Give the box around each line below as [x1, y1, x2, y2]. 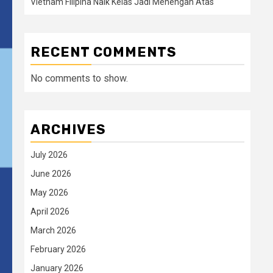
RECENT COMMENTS [30, 44, 177, 60]
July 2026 [30, 150, 68, 160]
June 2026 [30, 169, 71, 179]
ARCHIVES [30, 121, 106, 138]
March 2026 [30, 225, 76, 235]
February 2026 [30, 244, 86, 254]
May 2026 [30, 188, 68, 197]
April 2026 [30, 207, 69, 216]
